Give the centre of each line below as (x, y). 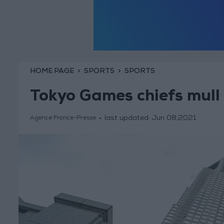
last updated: (128, 119)
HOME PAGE (52, 71)
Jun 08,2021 (174, 119)
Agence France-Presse (63, 119)
